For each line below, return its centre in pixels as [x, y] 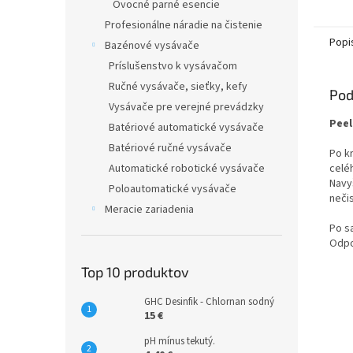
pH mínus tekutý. [180, 341]
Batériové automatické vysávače [186, 128]
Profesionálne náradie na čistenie [184, 25]
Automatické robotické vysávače [187, 169]
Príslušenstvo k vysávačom [173, 66]
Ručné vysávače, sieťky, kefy [178, 87]
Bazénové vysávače [152, 46]
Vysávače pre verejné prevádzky [186, 107]
